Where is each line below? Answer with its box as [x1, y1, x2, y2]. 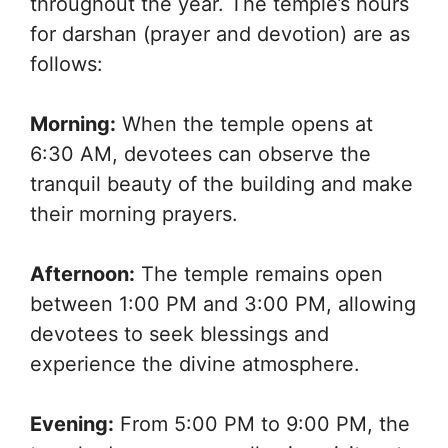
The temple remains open [135, 262, 383, 287]
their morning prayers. [30, 202, 238, 227]
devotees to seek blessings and [30, 322, 329, 347]
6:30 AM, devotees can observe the [30, 142, 371, 167]
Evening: [30, 412, 114, 437]
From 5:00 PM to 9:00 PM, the [114, 412, 410, 437]
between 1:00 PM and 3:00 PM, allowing [30, 292, 416, 317]
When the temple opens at [116, 112, 373, 137]
